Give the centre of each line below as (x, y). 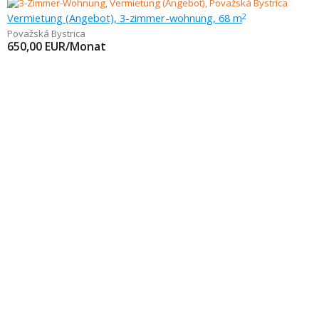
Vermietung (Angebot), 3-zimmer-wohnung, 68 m (125, 18)
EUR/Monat (75, 46)
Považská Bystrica (46, 33)
